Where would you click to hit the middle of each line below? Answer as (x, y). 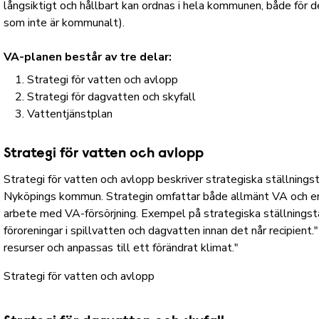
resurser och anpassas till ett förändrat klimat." (121, 248)
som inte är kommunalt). (64, 23)
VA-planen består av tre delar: (88, 57)
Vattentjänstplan (70, 114)
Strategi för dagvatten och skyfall (112, 97)
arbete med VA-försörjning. (71, 214)
